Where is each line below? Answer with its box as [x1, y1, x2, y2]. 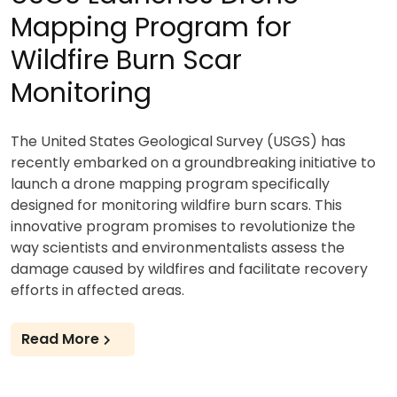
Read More [21, 328, 99, 349]
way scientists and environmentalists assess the [11, 237, 345, 258]
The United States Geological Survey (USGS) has [11, 130, 346, 152]
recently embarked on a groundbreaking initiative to [11, 152, 376, 173]
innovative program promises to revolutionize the [11, 215, 355, 237]
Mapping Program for [11, 8, 292, 46]
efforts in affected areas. [11, 279, 184, 300]
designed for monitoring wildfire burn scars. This [11, 194, 342, 215]
